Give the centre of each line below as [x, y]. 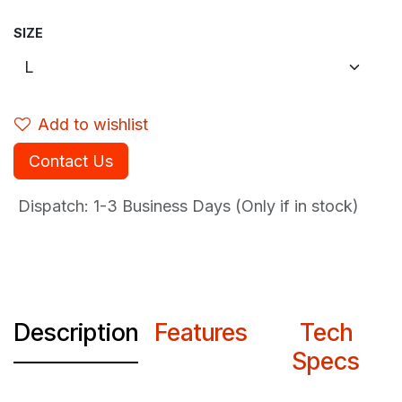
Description [76, 333]
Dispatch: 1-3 [66, 206]
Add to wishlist [93, 125]
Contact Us [71, 162]
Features [201, 333]
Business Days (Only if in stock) [238, 206]
